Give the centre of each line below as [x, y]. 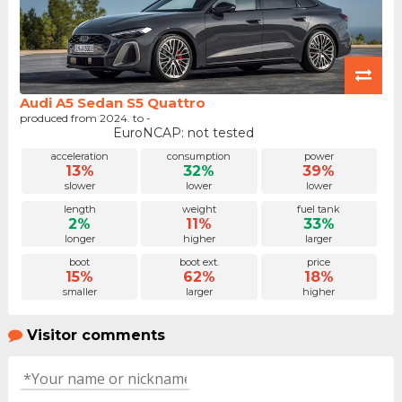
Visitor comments [96, 336]
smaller [79, 292]
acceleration [79, 156]
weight [199, 209]
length [79, 209]
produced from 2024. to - [85, 118]
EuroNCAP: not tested [183, 132]
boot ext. [199, 262]
